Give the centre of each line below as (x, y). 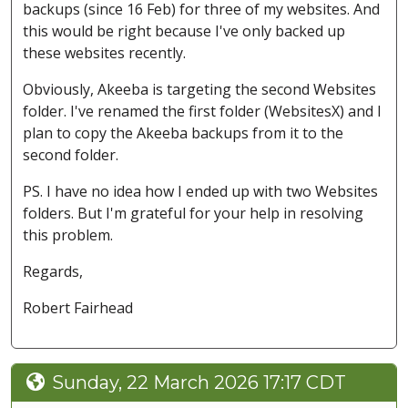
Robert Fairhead (78, 308)
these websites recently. (104, 53)
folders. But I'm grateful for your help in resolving (193, 214)
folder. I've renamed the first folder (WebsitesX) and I (202, 112)
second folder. (72, 155)
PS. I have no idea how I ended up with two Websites (200, 192)
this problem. (68, 235)
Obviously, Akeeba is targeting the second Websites (199, 90)
